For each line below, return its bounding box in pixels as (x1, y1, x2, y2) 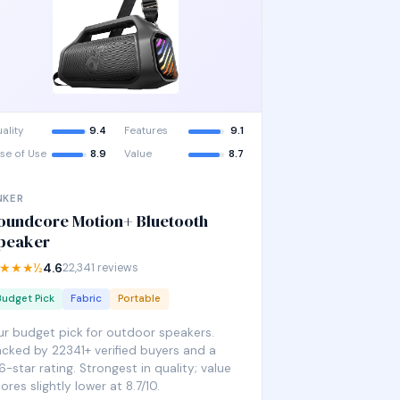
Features (124, 124, 169, 137)
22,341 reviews (62, 261, 138, 275)
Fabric (70, 292, 102, 305)
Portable (117, 292, 161, 305)
